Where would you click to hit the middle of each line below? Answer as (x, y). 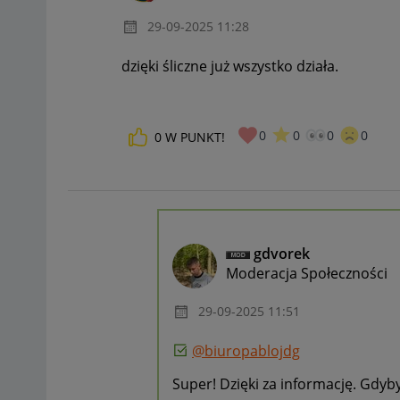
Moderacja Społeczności (307, 273)
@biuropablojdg (246, 351)
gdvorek (282, 253)
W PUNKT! (195, 137)
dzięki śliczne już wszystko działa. (230, 67)
